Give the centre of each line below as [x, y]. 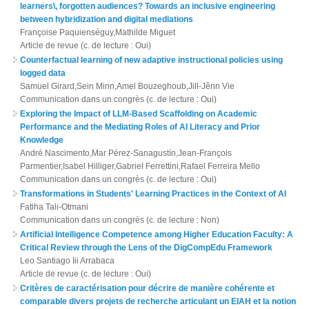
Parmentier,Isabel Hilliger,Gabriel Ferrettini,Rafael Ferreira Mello [140, 166]
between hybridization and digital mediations [107, 19]
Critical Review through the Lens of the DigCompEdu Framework [147, 247]
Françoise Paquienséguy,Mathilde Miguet [98, 32]
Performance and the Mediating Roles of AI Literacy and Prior [140, 127]
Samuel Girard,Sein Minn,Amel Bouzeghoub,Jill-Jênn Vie [128, 86]
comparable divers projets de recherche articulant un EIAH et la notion [158, 301]
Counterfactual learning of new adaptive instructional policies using [152, 60]
